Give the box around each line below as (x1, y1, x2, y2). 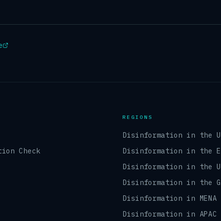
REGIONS (122, 114, 153, 120)
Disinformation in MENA (122, 194, 217, 203)
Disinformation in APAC (122, 210, 217, 219)
